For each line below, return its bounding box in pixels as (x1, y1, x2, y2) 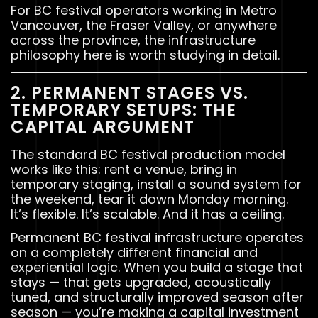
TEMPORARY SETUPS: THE (11, 97, 236, 121)
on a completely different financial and (11, 243, 258, 261)
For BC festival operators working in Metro (11, 1, 277, 20)
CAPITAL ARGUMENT (11, 114, 194, 138)
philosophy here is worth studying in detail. (11, 46, 280, 65)
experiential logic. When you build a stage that (11, 258, 303, 276)
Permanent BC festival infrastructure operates (11, 228, 304, 246)
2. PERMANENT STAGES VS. (11, 80, 248, 104)
